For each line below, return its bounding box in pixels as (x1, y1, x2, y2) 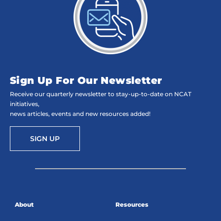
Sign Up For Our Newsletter (10, 74, 162, 87)
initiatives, (10, 100, 39, 108)
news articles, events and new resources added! (10, 110, 150, 118)
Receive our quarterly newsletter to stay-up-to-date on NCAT (10, 90, 191, 98)
